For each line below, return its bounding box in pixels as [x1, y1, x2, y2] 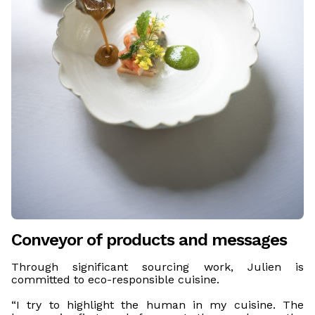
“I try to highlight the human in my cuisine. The [11, 297, 304, 311]
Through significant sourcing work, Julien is [11, 259, 304, 274]
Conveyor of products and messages [11, 229, 287, 250]
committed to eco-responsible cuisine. [11, 272, 219, 286]
